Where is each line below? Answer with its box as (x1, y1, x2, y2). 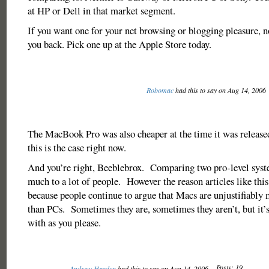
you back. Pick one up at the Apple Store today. (27, 37, 211, 51)
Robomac (146, 85, 174, 95)
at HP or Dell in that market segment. (27, 4, 175, 17)
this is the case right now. (27, 141, 126, 154)
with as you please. (27, 216, 101, 229)
